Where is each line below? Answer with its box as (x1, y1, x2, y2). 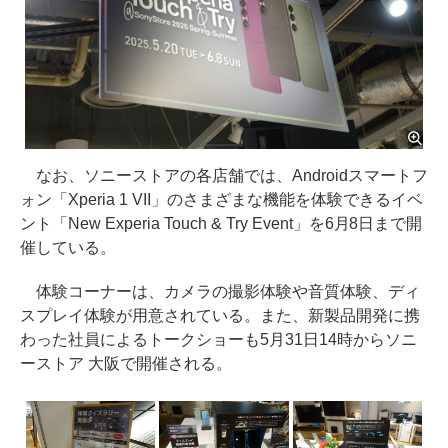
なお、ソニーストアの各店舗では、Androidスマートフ (20, 166, 428, 184)
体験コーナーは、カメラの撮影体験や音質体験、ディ (20, 282, 420, 300)
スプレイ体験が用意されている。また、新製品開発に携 (20, 306, 420, 324)
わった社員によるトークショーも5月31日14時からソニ (20, 330, 417, 348)
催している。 (20, 238, 116, 256)
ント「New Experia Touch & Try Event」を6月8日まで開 (20, 214, 423, 232)
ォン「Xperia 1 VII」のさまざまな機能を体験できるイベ (20, 190, 423, 208)
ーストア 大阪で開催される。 (20, 354, 232, 372)
